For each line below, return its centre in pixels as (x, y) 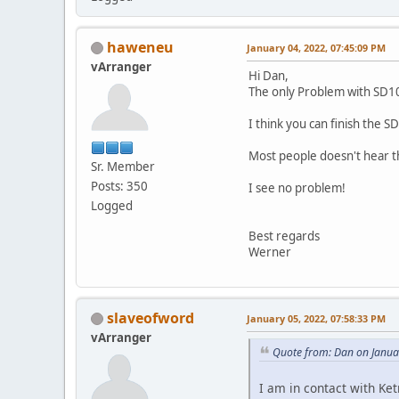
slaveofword (151, 318)
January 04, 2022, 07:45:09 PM (316, 47)
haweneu (140, 47)
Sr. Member (123, 166)
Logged (112, 205)
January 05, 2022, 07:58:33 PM (316, 318)
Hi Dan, (269, 75)
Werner (270, 252)
